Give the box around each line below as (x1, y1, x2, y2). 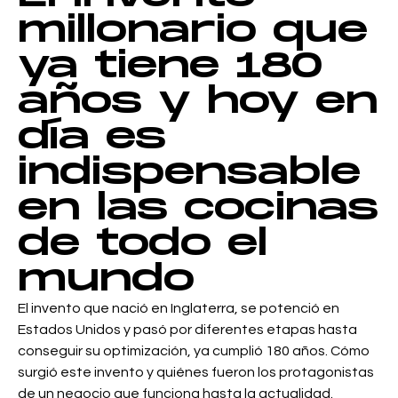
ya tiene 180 (18, 44, 322, 88)
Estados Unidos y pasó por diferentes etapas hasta (18, 322, 357, 337)
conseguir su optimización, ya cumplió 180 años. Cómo (18, 343, 370, 358)
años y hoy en (18, 80, 378, 123)
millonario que (18, 9, 368, 52)
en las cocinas (18, 187, 378, 230)
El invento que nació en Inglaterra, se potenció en (18, 300, 339, 315)
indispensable (18, 151, 361, 195)
